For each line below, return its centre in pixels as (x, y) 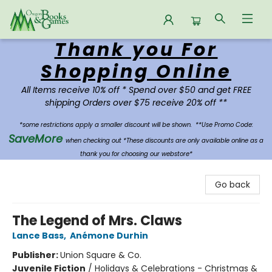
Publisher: (36, 255)
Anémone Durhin (109, 236)
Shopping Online (136, 72)
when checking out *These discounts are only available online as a (165, 141)
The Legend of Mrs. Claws (97, 221)
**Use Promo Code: (224, 125)
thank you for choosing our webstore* (136, 154)
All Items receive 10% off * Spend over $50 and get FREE (136, 90)
